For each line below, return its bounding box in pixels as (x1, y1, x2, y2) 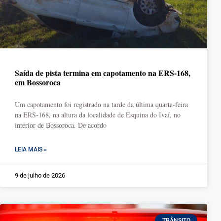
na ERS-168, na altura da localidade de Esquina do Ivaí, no (15, 110, 181, 119)
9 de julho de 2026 (15, 172, 65, 179)
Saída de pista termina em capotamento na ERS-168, (15, 67, 190, 78)
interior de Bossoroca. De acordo (15, 120, 107, 130)
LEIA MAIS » (15, 146, 47, 153)
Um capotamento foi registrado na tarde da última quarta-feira (15, 100, 188, 109)
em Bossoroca (15, 76, 61, 88)
